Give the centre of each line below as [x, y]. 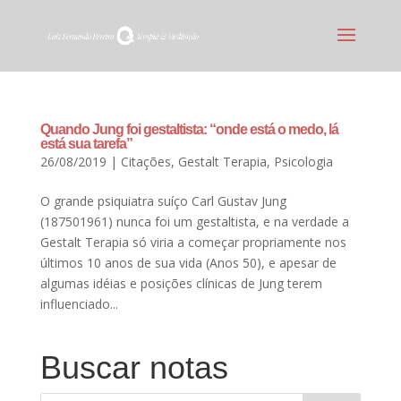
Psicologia [303, 162]
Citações [145, 162]
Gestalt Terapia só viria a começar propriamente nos [193, 242]
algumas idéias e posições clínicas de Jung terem [181, 283]
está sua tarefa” [86, 144]
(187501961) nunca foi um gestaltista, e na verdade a [194, 222]
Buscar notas [134, 367]
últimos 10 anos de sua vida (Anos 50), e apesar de [188, 263]
